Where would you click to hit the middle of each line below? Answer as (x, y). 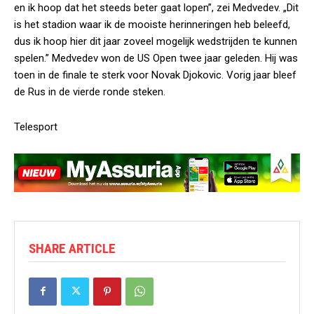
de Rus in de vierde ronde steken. (90, 92)
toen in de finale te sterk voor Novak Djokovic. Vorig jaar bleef (155, 75)
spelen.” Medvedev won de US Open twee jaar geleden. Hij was (156, 59)
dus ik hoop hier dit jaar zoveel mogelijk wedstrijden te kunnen (156, 42)
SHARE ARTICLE (72, 248)
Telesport (36, 127)
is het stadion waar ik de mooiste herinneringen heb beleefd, (152, 25)
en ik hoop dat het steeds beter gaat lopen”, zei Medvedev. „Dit (156, 8)
